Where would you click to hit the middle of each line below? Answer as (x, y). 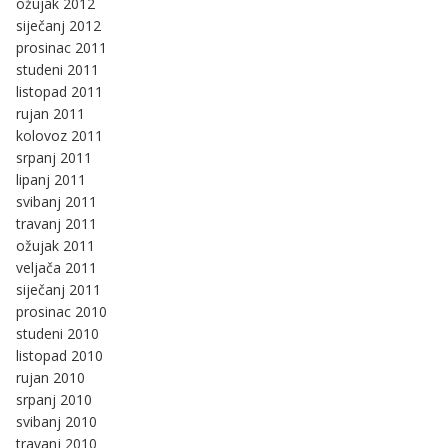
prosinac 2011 (61, 47)
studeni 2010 (57, 333)
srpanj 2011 (54, 157)
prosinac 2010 (61, 311)
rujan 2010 (50, 377)
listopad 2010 (59, 355)
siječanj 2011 (58, 289)
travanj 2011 (56, 223)
